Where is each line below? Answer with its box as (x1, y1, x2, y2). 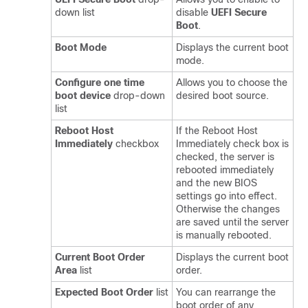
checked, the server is (176, 151, 274, 162)
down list (55, 7, 95, 18)
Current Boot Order (55, 252, 145, 263)
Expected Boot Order (55, 287, 153, 298)
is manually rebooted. (176, 230, 272, 241)
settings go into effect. (176, 190, 277, 201)
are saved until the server (176, 217, 289, 228)
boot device (55, 90, 111, 101)
